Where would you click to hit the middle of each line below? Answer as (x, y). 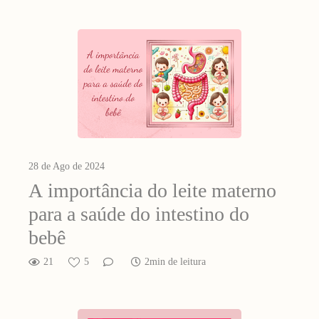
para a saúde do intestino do (139, 214)
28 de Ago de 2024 (67, 167)
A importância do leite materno (152, 191)
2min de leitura (175, 262)
